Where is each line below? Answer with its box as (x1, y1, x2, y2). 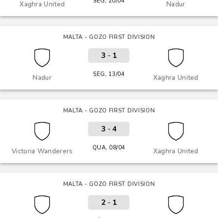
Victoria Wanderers (12, 146, 73, 156)
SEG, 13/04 (93, 70, 125, 78)
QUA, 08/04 (92, 144, 126, 151)
